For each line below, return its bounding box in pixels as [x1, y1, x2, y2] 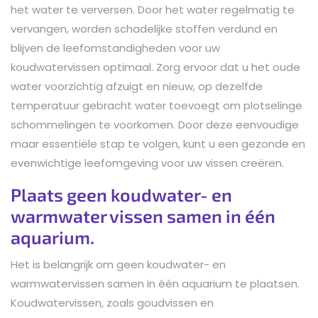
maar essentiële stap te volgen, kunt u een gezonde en [11, 136, 305, 151]
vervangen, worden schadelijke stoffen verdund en [11, 21, 278, 36]
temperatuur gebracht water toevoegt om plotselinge [11, 97, 302, 113]
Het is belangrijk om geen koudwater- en [11, 256, 226, 272]
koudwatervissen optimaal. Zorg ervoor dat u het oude [11, 59, 300, 75]
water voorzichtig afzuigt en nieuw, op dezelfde [11, 78, 263, 94]
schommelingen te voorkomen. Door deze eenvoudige [11, 116, 299, 132]
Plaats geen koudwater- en [11, 183, 232, 205]
